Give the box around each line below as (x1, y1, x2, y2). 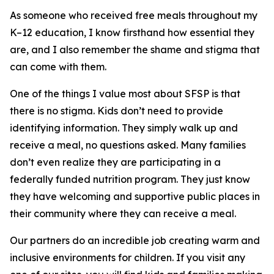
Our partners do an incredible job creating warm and (10, 234, 260, 246)
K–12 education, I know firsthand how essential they (10, 26, 254, 39)
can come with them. (10, 61, 106, 73)
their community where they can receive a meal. (10, 207, 236, 220)
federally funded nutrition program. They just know (10, 173, 250, 185)
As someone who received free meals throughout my (10, 9, 257, 21)
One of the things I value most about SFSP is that (10, 87, 240, 100)
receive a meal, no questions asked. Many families (10, 139, 246, 151)
